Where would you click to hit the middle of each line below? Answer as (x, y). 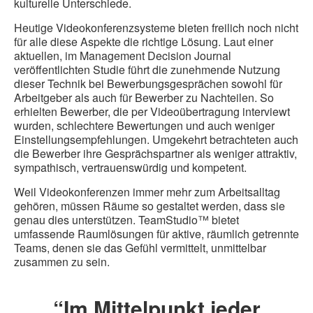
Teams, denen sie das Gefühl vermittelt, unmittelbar (140, 248)
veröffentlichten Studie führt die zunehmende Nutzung (147, 70)
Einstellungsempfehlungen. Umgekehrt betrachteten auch (156, 140)
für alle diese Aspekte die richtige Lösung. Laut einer (144, 42)
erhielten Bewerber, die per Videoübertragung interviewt (152, 112)
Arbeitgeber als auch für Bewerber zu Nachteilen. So (144, 98)
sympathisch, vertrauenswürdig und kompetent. (130, 168)
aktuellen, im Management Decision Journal (123, 56)
